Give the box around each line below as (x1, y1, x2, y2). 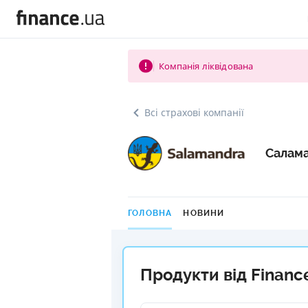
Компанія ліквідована (158, 60, 254, 72)
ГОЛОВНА (128, 208, 173, 218)
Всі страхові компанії (144, 106, 244, 119)
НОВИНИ (183, 208, 225, 218)
